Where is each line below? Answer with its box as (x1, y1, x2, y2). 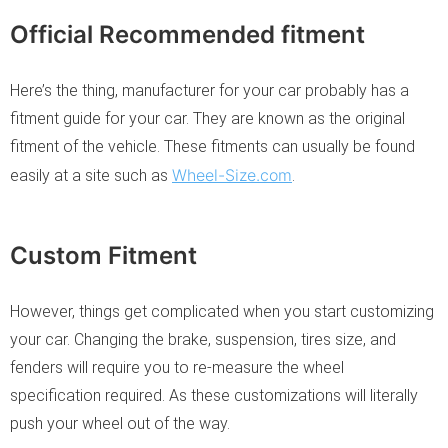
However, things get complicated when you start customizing (10, 301, 434, 321)
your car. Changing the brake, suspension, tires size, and (10, 329, 396, 349)
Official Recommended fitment (10, 19, 365, 49)
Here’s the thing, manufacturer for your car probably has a (10, 80, 409, 100)
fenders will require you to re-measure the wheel (10, 357, 344, 377)
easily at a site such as (10, 165, 172, 185)
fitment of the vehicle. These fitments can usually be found (10, 136, 415, 156)
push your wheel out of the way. (10, 413, 230, 433)
